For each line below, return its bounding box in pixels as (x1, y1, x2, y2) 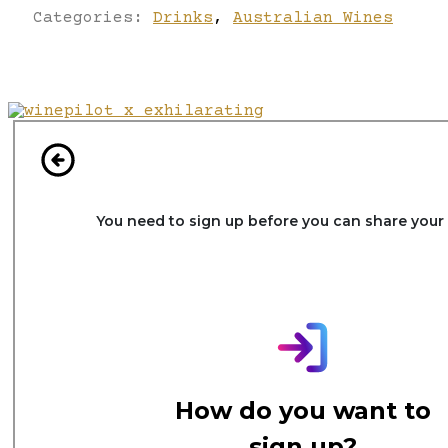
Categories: (33, 8, 153, 27)
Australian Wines (233, 8, 393, 27)
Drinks (153, 8, 213, 27)
